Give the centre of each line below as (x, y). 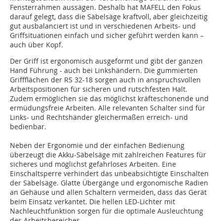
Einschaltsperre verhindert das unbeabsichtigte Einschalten (109, 174)
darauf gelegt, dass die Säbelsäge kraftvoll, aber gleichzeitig (109, 17)
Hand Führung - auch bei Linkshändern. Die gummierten (104, 71)
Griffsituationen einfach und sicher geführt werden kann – (107, 36)
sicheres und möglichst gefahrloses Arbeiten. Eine (93, 164)
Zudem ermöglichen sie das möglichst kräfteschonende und (109, 99)
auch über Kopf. (37, 45)
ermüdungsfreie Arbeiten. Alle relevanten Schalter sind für (108, 108)
